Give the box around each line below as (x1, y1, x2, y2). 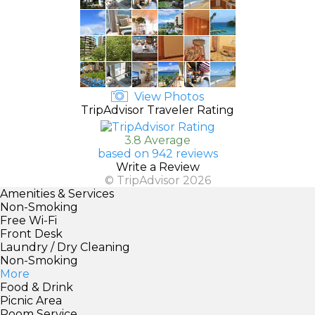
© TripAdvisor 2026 (104, 173, 211, 187)
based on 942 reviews (97, 146, 218, 160)
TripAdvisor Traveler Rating (81, 103, 234, 117)
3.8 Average (124, 133, 191, 147)
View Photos (131, 89, 204, 103)
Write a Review (115, 160, 200, 174)
